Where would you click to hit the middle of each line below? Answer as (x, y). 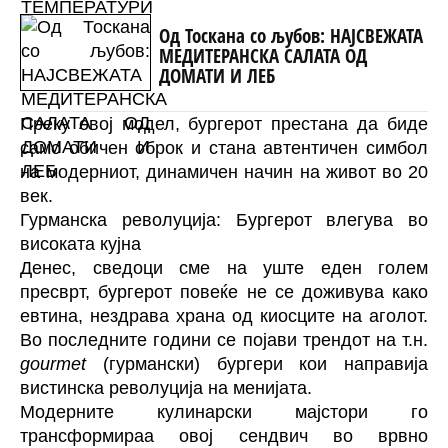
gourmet (53, 363)
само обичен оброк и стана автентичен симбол (224, 147)
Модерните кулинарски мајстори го (224, 411)
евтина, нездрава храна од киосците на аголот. (224, 315)
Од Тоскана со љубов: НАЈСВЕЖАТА (290, 36)
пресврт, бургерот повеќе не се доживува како (224, 291)
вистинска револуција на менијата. (166, 387)
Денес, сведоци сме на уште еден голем (224, 267)
